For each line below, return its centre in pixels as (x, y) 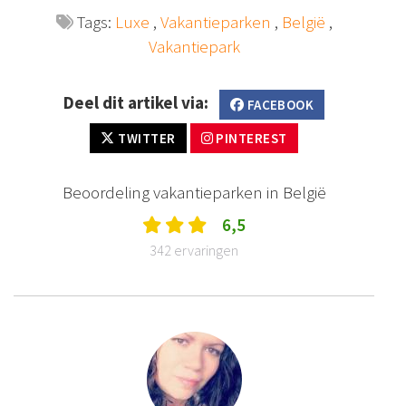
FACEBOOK (279, 105)
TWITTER (145, 138)
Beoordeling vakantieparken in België (194, 192)
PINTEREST (250, 138)
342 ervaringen (194, 250)
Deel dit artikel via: (135, 103)
